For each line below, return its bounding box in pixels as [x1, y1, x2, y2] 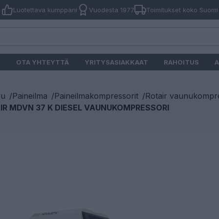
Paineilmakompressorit [54, 91, 138, 101]
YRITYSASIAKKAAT [85, 58, 148, 66]
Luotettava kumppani [13, 6, 77, 14]
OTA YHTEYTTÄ [16, 58, 69, 66]
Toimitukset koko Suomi [146, 6, 218, 14]
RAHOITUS [164, 58, 199, 66]
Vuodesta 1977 [88, 6, 134, 14]
